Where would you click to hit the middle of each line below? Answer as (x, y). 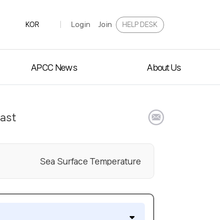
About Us (164, 67)
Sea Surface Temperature (90, 161)
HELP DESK (140, 24)
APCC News (54, 67)
